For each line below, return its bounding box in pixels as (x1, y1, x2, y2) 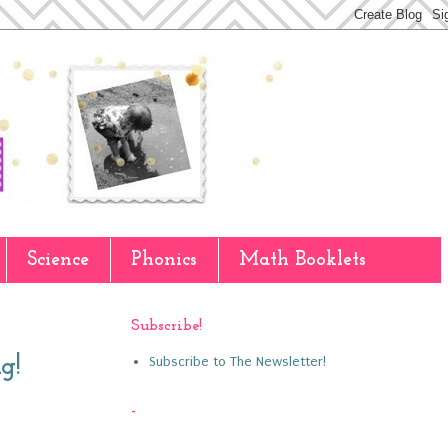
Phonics (131, 250, 197, 270)
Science (27, 250, 89, 270)
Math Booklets (239, 250, 366, 270)
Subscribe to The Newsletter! (148, 353, 326, 369)
